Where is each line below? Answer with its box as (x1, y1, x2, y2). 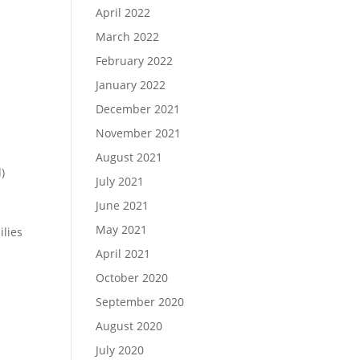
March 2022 (96, 29, 160, 44)
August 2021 (96, 149, 163, 165)
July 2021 (96, 174, 145, 189)
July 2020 (96, 342, 145, 358)
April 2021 (96, 246, 151, 261)
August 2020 (96, 318, 163, 333)
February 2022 (96, 53, 174, 68)
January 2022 (96, 77, 166, 92)
